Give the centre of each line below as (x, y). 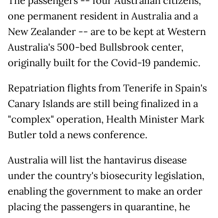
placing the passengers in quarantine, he (99, 207)
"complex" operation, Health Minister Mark (106, 119)
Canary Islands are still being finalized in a (103, 104)
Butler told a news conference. (78, 135)
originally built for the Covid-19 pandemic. (104, 63)
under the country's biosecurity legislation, (106, 176)
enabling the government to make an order (105, 191)
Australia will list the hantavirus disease (97, 160)
